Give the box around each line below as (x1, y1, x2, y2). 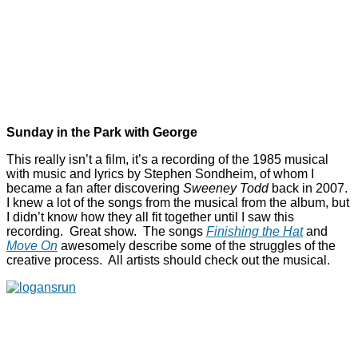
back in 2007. (268, 181, 351, 196)
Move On (6, 239, 58, 253)
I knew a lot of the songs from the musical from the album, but (6, 196, 349, 210)
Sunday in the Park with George (6, 125, 197, 140)
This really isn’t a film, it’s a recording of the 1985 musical (6, 153, 328, 167)
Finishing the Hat (206, 225, 303, 239)
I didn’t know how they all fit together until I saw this (6, 210, 294, 225)
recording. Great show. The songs (6, 225, 206, 239)
